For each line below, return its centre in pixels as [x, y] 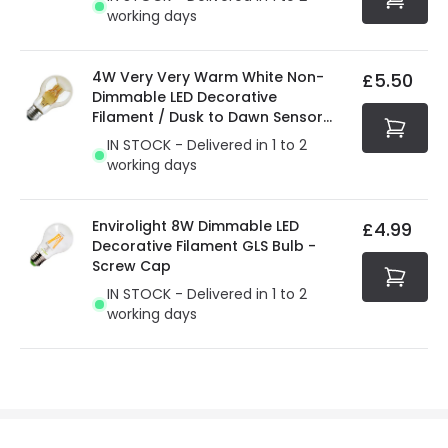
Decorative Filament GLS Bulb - [204, 246]
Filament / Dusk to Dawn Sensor [207, 117]
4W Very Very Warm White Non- [208, 77]
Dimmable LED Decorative [184, 97]
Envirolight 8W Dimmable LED [195, 226]
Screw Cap [131, 266]
